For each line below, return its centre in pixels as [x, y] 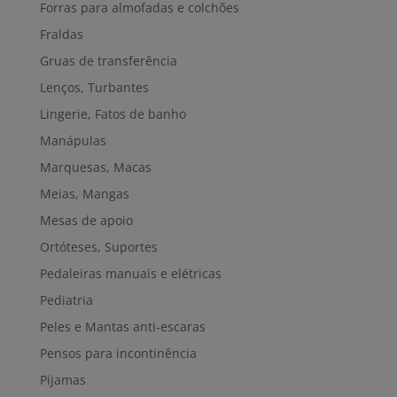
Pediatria [66, 300]
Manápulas [73, 141]
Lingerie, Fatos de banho [113, 114]
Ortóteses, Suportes [98, 247]
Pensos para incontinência [118, 354]
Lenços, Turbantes [94, 88]
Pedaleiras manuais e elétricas [130, 274]
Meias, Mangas [84, 194]
